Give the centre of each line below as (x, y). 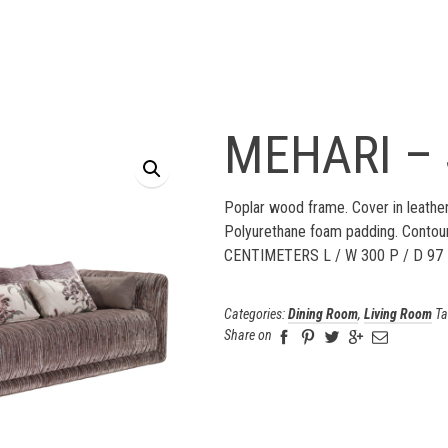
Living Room (398, 314)
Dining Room (323, 314)
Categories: (256, 314)
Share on (248, 335)
